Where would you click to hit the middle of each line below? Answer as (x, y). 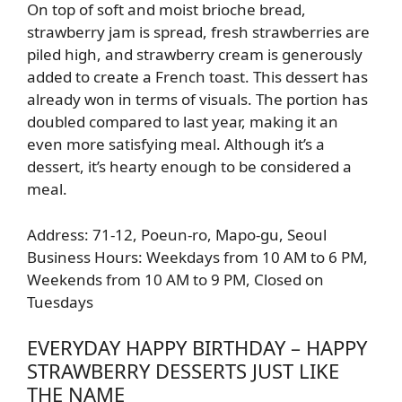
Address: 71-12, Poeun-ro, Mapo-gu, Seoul (177, 234)
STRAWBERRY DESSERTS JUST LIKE (183, 371)
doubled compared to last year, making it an (183, 122)
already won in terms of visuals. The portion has (197, 100)
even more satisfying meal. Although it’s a (176, 144)
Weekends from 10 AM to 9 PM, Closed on (175, 279)
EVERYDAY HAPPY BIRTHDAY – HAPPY (197, 348)
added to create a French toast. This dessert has (197, 77)
